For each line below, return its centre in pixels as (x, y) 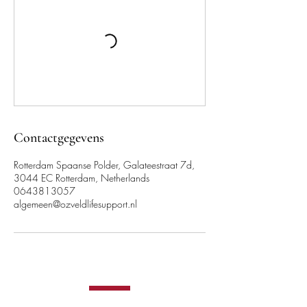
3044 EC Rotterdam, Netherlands (82, 178)
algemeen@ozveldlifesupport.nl (75, 204)
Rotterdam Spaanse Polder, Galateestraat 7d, (104, 165)
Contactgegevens (59, 138)
